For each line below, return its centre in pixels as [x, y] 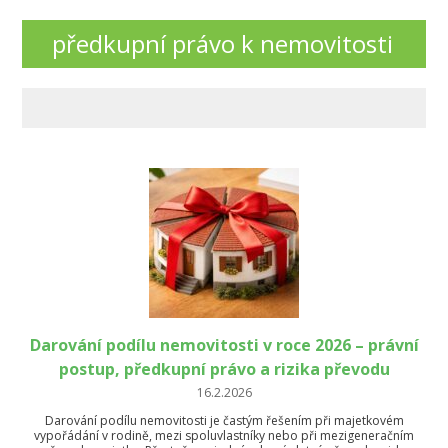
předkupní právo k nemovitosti [223, 43]
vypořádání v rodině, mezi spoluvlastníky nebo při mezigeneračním [224, 435]
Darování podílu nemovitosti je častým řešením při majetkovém [224, 420]
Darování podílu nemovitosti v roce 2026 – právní [224, 345]
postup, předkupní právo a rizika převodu [224, 369]
